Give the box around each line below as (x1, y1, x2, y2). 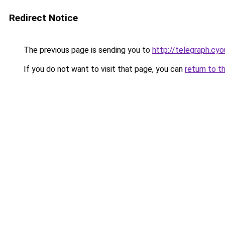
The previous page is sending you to (22, 45, 152, 55)
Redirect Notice (9, 12, 78, 24)
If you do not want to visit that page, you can (22, 64, 185, 74)
